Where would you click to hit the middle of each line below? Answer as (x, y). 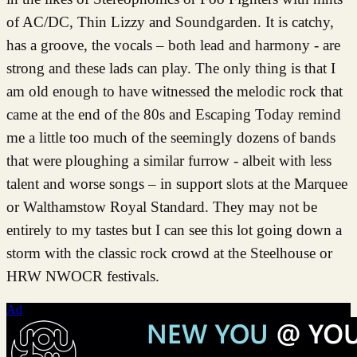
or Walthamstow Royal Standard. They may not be (162, 206)
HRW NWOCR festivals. (85, 276)
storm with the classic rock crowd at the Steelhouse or (169, 253)
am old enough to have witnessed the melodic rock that (175, 91)
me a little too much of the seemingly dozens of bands (171, 137)
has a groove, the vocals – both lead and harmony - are (173, 45)
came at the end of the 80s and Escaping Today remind (174, 114)
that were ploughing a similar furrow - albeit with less (169, 160)
